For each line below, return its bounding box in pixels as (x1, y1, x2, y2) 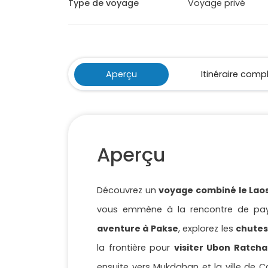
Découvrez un (97, 184, 159, 197)
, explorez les (178, 223, 236, 235)
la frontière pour (97, 242, 174, 254)
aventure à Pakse (97, 223, 178, 235)
